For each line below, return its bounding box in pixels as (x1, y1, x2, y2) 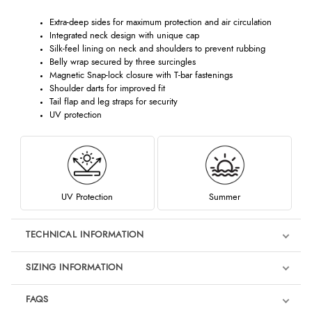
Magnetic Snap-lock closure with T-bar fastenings (49, 70, 233, 80)
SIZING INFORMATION (25, 263, 123, 272)
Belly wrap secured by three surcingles (49, 57, 196, 67)
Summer (209, 192, 241, 202)
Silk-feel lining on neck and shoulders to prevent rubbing (49, 44, 265, 54)
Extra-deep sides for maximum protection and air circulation (49, 17, 272, 27)
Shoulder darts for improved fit (49, 84, 165, 93)
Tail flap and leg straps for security (49, 97, 178, 107)
